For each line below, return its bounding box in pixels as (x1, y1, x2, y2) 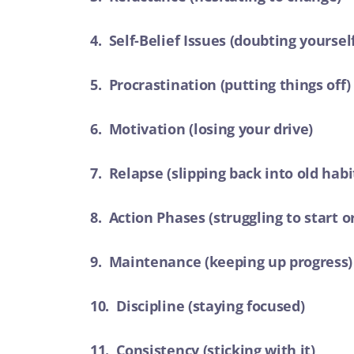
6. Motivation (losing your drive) (90, 119, 314, 138)
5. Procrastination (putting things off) (90, 75, 351, 94)
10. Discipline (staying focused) (90, 296, 305, 315)
